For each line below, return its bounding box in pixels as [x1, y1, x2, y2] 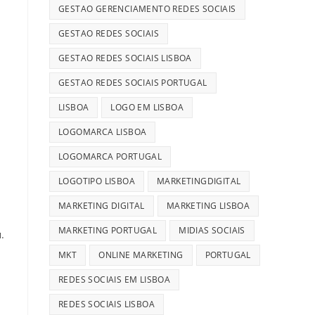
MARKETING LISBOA [166, 199, 250, 212]
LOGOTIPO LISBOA [58, 174, 135, 187]
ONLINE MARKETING [98, 248, 184, 261]
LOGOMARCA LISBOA [58, 125, 147, 138]
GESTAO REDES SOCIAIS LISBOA [58, 51, 192, 64]
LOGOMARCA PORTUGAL [58, 150, 162, 162]
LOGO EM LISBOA [110, 101, 184, 113]
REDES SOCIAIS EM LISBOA [58, 273, 171, 285]
